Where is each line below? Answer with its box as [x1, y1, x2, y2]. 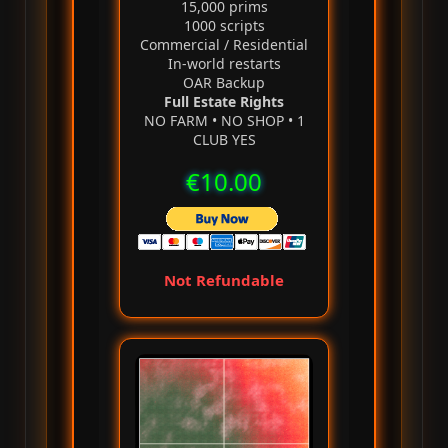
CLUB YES [192, 130, 256, 150]
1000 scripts [183, 16, 265, 36]
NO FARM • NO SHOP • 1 [143, 111, 305, 131]
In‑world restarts [167, 54, 281, 74]
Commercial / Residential [140, 35, 308, 55]
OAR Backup [183, 73, 265, 93]
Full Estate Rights [164, 92, 284, 112]
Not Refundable [164, 270, 284, 291]
